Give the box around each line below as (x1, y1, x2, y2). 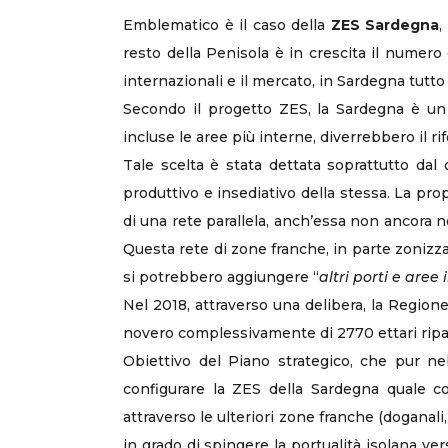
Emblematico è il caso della (123, 16, 331, 34)
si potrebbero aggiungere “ (123, 268, 319, 286)
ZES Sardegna (330, 16, 440, 34)
